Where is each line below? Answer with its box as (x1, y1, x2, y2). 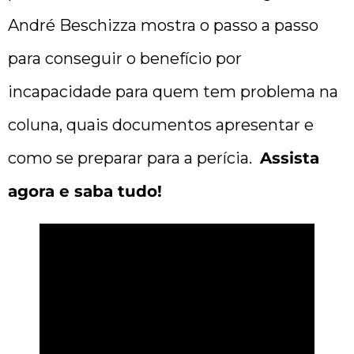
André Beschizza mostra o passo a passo (8, 16, 318, 36)
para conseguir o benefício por (8, 49, 242, 69)
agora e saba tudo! (8, 182, 162, 201)
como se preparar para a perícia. (8, 149, 260, 168)
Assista (260, 149, 319, 168)
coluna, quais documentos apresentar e (8, 115, 314, 135)
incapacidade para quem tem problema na (8, 82, 338, 102)
